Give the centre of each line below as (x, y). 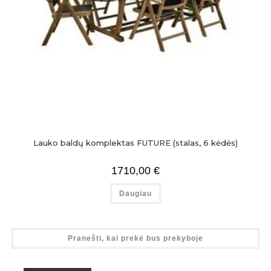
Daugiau (135, 193)
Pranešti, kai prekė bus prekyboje (135, 238)
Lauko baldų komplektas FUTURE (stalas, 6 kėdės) (135, 142)
